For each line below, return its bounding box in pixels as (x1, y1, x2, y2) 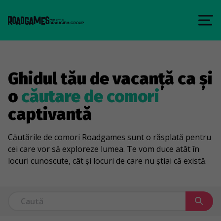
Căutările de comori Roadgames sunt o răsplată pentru (8, 132, 211, 143)
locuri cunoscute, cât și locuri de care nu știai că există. (8, 155, 207, 166)
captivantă (8, 104, 92, 124)
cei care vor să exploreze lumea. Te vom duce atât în (8, 144, 199, 154)
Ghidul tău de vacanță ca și (8, 69, 213, 89)
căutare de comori (21, 86, 159, 107)
